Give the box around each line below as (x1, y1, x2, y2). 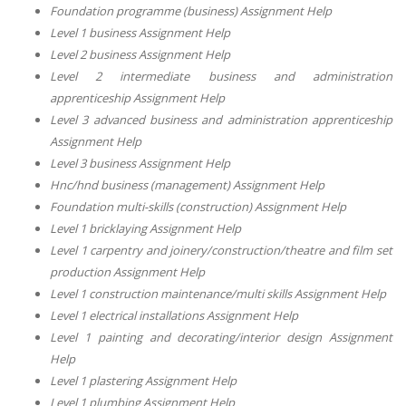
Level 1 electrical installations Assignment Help (50, 306, 298, 324)
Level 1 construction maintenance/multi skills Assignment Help (50, 285, 386, 302)
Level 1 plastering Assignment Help (50, 372, 237, 389)
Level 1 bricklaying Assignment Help (50, 219, 241, 237)
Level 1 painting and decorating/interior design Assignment (50, 328, 392, 345)
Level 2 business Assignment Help (50, 45, 230, 63)
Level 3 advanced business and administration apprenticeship (50, 111, 392, 128)
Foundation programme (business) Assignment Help (50, 2, 332, 19)
